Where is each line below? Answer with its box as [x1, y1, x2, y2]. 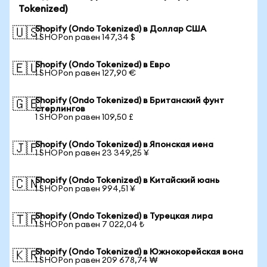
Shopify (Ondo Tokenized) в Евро [35, 61, 170, 69]
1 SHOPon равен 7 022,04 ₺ [35, 221, 144, 229]
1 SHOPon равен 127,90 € [35, 69, 136, 77]
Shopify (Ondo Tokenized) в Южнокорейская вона [35, 248, 243, 256]
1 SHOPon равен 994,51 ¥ [35, 185, 135, 193]
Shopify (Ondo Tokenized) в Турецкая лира [35, 212, 213, 221]
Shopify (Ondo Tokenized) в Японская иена [35, 141, 213, 149]
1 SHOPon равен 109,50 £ [35, 113, 133, 122]
